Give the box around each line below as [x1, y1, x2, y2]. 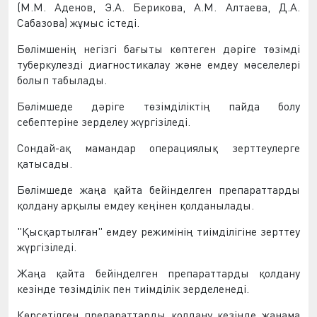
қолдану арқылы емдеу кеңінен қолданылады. [17, 198, 254, 212]
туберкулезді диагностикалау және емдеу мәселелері [17, 57, 300, 71]
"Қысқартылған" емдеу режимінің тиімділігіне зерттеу [17, 224, 300, 238]
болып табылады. [17, 73, 107, 87]
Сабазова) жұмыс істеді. [17, 16, 139, 30]
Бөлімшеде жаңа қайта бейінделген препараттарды [17, 183, 300, 197]
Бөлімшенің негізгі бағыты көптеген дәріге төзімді [17, 42, 300, 56]
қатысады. [17, 156, 72, 171]
